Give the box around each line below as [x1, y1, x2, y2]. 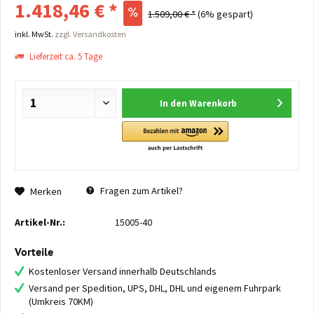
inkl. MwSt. [15, 29, 55, 39]
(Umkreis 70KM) [29, 295, 93, 308]
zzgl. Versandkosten [55, 29, 126, 39]
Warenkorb [189, 97, 238, 109]
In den [160, 97, 188, 109]
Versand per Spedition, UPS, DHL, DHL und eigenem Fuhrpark [29, 282, 281, 294]
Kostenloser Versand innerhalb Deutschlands [29, 265, 217, 278]
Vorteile [15, 245, 53, 259]
